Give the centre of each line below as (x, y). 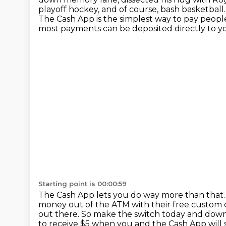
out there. (60, 214)
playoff (53, 9)
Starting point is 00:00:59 (82, 184)
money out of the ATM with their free (115, 205)
